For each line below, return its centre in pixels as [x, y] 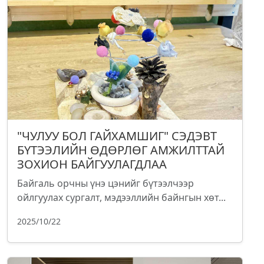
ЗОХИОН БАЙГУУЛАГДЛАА [92, 164]
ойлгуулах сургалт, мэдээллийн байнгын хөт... [121, 198]
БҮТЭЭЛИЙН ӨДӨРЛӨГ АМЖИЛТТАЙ [121, 150]
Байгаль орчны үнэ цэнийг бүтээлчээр [105, 184]
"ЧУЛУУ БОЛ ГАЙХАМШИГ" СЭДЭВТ [117, 136]
